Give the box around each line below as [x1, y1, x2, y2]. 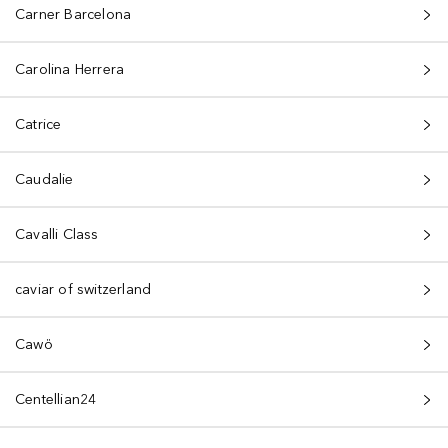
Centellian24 [15, 391, 97, 408]
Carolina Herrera [15, 61, 125, 78]
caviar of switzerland [15, 281, 152, 298]
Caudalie [15, 171, 74, 188]
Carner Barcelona [15, 6, 132, 23]
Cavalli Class [15, 226, 99, 243]
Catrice [15, 116, 62, 133]
